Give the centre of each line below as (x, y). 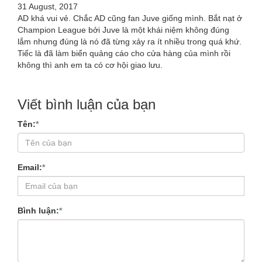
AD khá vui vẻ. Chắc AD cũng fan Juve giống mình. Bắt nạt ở (130, 18)
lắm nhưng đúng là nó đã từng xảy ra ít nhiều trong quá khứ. (130, 42)
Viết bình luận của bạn (87, 105)
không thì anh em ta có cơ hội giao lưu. (90, 65)
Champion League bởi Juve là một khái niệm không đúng (123, 30)
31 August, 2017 (48, 7)
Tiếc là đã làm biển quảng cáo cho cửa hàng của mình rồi (124, 54)
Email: (30, 168)
